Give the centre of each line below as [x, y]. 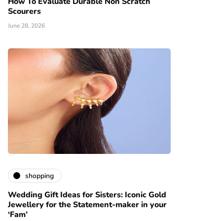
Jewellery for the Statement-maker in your [87, 205]
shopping [39, 176]
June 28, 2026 [26, 26]
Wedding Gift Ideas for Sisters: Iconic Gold [87, 195]
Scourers [24, 12]
